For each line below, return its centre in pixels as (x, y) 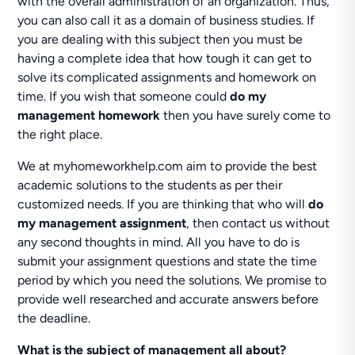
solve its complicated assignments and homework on (167, 77)
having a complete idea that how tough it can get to (165, 58)
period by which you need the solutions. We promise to (172, 280)
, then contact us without (258, 223)
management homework (89, 115)
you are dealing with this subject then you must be (160, 39)
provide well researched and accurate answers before (168, 299)
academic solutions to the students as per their (150, 185)
